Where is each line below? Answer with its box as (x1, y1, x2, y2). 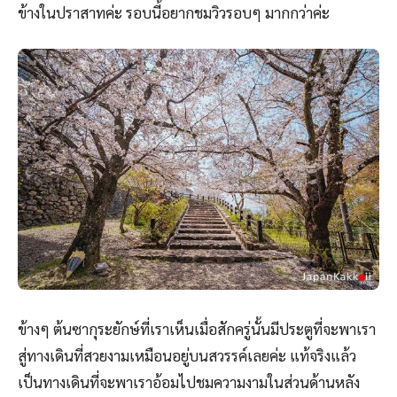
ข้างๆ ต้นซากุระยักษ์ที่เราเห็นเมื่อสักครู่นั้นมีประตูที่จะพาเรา (18, 319, 376, 339)
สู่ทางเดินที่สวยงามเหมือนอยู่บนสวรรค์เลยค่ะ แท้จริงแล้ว (18, 346, 356, 366)
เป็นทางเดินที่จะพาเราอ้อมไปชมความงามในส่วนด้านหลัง (18, 372, 360, 393)
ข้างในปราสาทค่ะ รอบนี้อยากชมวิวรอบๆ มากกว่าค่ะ (18, 3, 330, 23)
